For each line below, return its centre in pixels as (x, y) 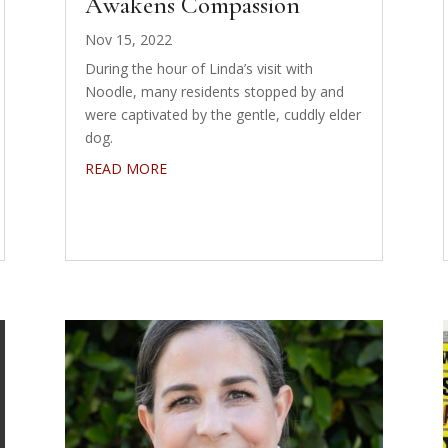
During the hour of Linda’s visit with (198, 69)
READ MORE (125, 169)
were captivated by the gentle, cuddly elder (222, 115)
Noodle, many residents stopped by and (214, 92)
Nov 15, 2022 (128, 40)
